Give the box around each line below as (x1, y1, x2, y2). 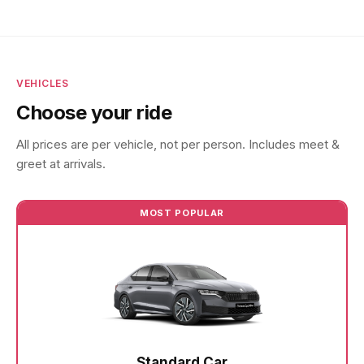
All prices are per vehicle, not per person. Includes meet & (16, 136, 340, 152)
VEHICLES (16, 77, 69, 89)
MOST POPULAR (140, 207, 224, 219)
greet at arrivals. (16, 156, 106, 171)
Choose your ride (16, 101, 172, 124)
